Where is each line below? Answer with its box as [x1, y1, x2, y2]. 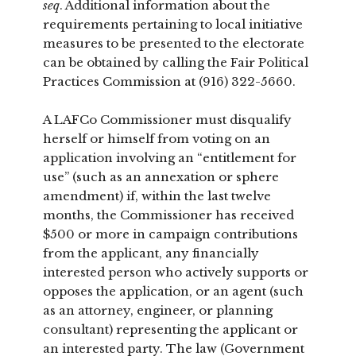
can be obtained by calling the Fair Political [42, 54, 308, 70]
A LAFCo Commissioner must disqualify [42, 111, 292, 127]
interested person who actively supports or [42, 264, 308, 280]
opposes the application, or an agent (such [42, 283, 304, 299]
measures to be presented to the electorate [42, 35, 304, 51]
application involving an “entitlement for [42, 149, 296, 165]
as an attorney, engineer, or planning [42, 302, 273, 318]
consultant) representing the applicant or [42, 321, 298, 337]
